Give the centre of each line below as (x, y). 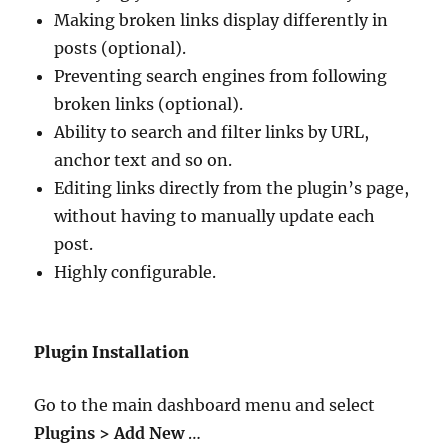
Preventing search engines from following (221, 75)
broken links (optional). (149, 103)
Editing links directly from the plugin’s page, (232, 187)
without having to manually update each (215, 215)
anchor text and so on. (143, 159)
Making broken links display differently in (221, 19)
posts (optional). (120, 47)
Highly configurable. (135, 271)
